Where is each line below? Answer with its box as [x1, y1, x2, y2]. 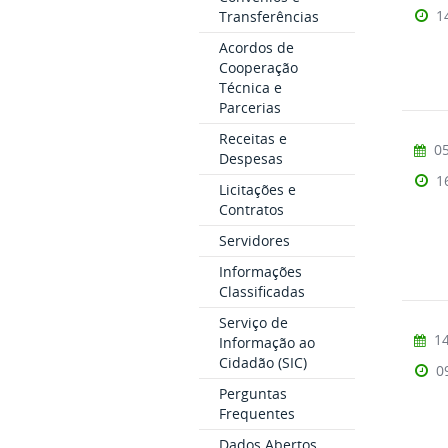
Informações [218, 262, 302, 281]
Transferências [218, 7, 319, 26]
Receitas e [218, 129, 287, 148]
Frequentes [218, 404, 295, 423]
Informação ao [218, 333, 315, 352]
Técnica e [218, 78, 282, 97]
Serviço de [218, 313, 288, 332]
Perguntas [218, 384, 287, 403]
